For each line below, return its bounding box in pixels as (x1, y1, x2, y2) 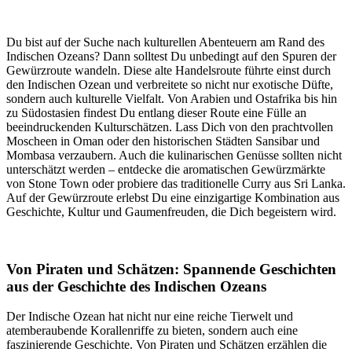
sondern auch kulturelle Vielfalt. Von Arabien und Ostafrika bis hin (6, 91, 337, 105)
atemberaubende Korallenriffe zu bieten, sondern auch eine (6, 324, 298, 338)
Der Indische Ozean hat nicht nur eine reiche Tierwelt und (6, 310, 293, 324)
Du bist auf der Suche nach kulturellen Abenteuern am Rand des (6, 35, 324, 49)
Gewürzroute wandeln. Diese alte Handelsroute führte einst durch (6, 63, 331, 77)
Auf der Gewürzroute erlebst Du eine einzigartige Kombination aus (6, 190, 339, 204)
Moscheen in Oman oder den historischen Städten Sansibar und (6, 134, 320, 148)
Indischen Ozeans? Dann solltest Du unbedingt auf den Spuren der (6, 49, 336, 63)
